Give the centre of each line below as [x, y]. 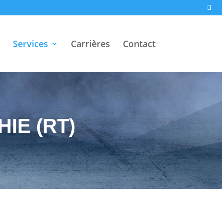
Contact [139, 44]
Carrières [90, 44]
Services [30, 44]
